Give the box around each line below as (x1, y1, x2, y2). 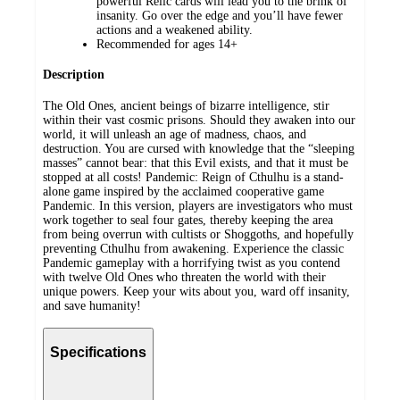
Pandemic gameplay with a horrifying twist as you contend (43, 256, 340, 271)
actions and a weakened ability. (96, 22, 253, 37)
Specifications (50, 344, 146, 360)
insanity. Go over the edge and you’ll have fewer (96, 8, 343, 22)
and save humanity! (43, 299, 141, 313)
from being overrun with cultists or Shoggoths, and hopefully (43, 228, 354, 242)
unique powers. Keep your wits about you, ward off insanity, (43, 285, 350, 299)
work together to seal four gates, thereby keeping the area (43, 213, 333, 228)
